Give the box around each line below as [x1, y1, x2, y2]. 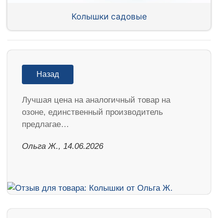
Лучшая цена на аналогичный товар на [22, 95, 170, 105]
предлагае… [22, 120, 69, 129]
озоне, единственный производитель [22, 108, 163, 117]
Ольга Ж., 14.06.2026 [22, 142, 103, 151]
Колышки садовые [71, 11, 147, 21]
